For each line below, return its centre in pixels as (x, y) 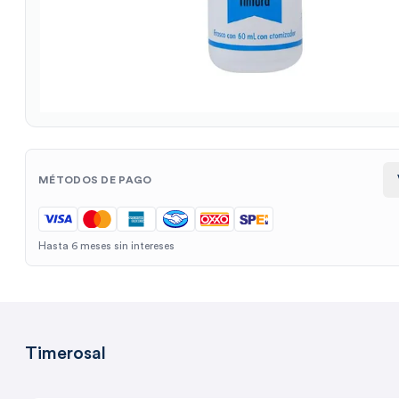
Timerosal (65, 354)
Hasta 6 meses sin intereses (106, 246)
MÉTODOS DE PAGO (95, 180)
